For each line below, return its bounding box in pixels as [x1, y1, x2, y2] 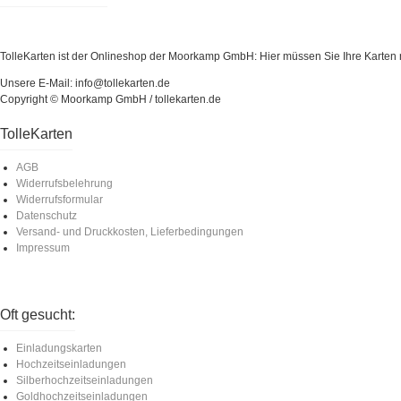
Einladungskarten [16, 341, 102, 354]
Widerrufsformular [16, 192, 103, 206]
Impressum [16, 241, 70, 254]
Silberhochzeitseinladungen [16, 373, 153, 387]
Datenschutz [16, 209, 77, 222]
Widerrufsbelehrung [16, 176, 113, 190]
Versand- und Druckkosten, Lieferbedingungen [16, 225, 243, 238]
